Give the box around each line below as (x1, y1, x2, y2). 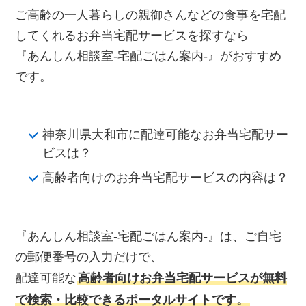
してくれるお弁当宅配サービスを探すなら (15, 29, 249, 43)
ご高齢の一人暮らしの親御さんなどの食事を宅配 (15, 8, 286, 23)
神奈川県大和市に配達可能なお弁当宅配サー (42, 128, 289, 142)
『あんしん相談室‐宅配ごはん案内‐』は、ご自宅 (15, 229, 282, 244)
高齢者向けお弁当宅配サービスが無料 (78, 271, 288, 286)
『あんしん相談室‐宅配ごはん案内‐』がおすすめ (15, 49, 282, 64)
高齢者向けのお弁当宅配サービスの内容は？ (42, 171, 289, 185)
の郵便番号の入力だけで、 (15, 250, 163, 264)
